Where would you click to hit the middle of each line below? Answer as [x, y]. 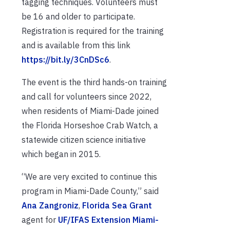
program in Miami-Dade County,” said [90, 191]
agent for [40, 219]
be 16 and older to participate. [78, 16]
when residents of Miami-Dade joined [90, 111]
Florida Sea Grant [117, 205]
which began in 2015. [61, 154]
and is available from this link [76, 45]
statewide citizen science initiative [84, 139]
